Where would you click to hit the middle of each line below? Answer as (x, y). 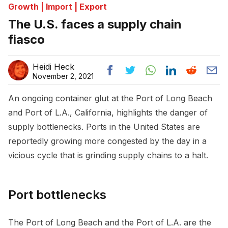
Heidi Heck (53, 66)
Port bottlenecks (57, 194)
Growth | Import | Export (58, 6)
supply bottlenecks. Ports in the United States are (104, 126)
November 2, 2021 (63, 76)
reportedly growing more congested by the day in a (107, 141)
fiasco (26, 39)
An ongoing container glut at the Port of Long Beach (110, 98)
